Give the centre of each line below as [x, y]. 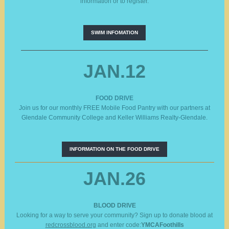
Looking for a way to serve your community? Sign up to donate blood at [114, 215]
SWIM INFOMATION [114, 32]
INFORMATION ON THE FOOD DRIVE [114, 149]
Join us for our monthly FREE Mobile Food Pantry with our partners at [114, 108]
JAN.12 [114, 71]
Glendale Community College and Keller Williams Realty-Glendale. [114, 118]
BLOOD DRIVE [114, 205]
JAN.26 [114, 179]
